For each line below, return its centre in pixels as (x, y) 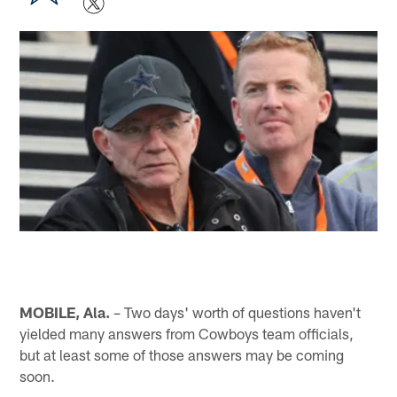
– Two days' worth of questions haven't (236, 311)
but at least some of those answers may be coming (182, 354)
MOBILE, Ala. (65, 311)
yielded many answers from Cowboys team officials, (187, 333)
